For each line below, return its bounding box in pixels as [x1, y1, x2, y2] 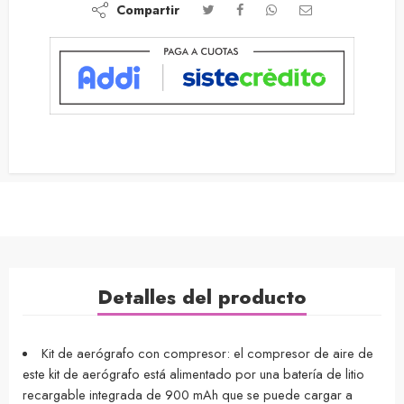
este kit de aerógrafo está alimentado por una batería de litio [23, 363, 364, 383]
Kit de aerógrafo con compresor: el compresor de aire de [41, 343, 373, 363]
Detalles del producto [97, 282, 307, 311]
